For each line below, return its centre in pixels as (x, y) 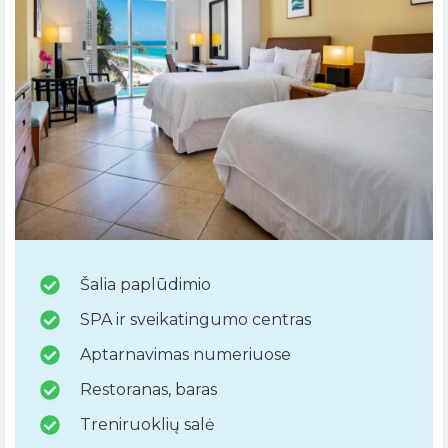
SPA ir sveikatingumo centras (195, 320)
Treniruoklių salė (147, 425)
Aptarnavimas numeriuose (185, 355)
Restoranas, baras (148, 390)
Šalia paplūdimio (145, 285)
